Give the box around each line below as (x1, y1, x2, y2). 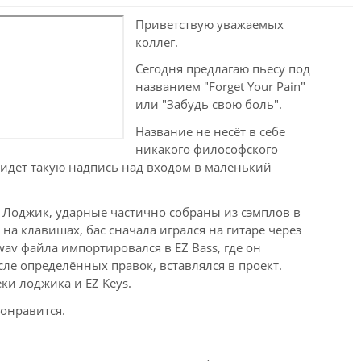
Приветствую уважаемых (135, 15, 284, 32)
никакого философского (135, 141, 278, 158)
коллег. (135, 33, 178, 50)
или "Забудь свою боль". (135, 96, 282, 113)
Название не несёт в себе (135, 123, 285, 140)
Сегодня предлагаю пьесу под (135, 60, 310, 77)
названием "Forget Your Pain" (135, 78, 305, 95)
